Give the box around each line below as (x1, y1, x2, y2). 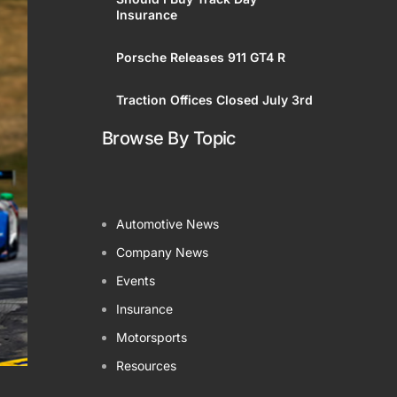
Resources (116, 357, 176, 373)
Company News (116, 244, 208, 260)
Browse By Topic (102, 127, 237, 149)
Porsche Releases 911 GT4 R (116, 49, 285, 65)
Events (116, 272, 155, 288)
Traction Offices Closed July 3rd (116, 91, 313, 107)
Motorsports (116, 329, 187, 345)
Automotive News (116, 215, 219, 231)
